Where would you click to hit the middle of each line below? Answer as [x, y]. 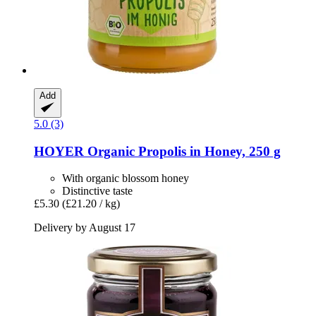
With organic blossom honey [126, 178]
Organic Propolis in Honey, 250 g [182, 151]
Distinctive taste [97, 191]
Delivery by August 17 [85, 228]
